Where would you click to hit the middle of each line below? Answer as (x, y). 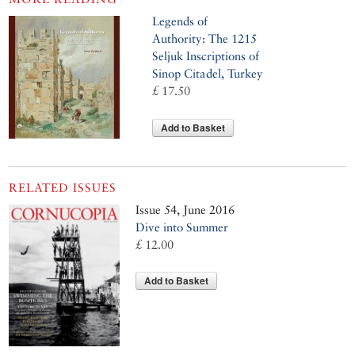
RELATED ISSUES (63, 187)
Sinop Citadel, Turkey (208, 74)
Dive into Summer (182, 227)
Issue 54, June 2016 (185, 209)
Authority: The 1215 (205, 39)
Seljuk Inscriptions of (206, 56)
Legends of (180, 21)
